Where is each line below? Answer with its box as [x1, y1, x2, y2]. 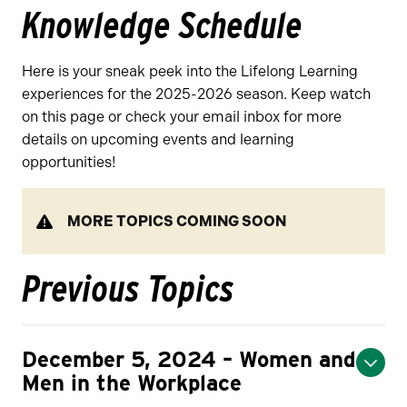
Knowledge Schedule [22, 3, 303, 47]
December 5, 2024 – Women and [22, 345, 355, 372]
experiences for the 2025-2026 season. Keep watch [22, 84, 371, 103]
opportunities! [22, 153, 115, 171]
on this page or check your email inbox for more [22, 107, 342, 125]
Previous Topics [22, 266, 234, 311]
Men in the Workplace [22, 369, 242, 396]
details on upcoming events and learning [22, 130, 294, 148]
